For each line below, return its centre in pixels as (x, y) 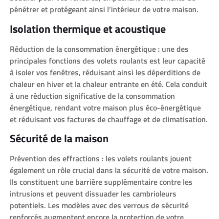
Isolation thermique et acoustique (88, 29)
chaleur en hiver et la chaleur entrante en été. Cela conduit (109, 84)
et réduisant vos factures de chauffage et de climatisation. (109, 119)
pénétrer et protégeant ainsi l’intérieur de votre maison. (104, 10)
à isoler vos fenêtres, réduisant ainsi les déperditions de (105, 72)
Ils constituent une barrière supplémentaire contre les (101, 182)
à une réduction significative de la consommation (92, 96)
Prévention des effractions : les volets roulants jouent (101, 159)
